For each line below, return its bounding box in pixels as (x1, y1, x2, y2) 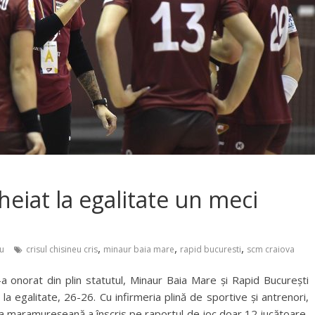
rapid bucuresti (180, 243, 241, 255)
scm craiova (247, 243, 295, 255)
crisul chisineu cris (26, 243, 98, 255)
